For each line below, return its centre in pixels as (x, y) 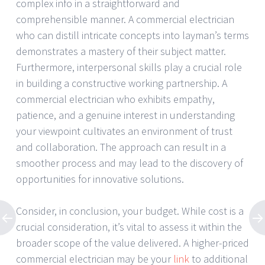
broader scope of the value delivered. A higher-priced (132, 243)
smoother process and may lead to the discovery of (130, 163)
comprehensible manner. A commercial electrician (125, 19)
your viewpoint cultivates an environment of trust (124, 131)
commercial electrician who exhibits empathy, (115, 99)
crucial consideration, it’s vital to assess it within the (129, 227)
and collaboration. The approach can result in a (121, 147)
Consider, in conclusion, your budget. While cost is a (130, 211)
